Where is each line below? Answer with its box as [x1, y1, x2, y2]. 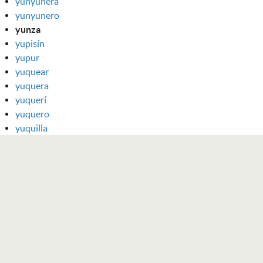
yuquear [15, 66, 49, 77]
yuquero [15, 108, 49, 119]
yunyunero [15, 9, 59, 21]
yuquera [15, 80, 49, 91]
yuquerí [15, 94, 46, 105]
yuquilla [15, 122, 48, 133]
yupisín [15, 38, 45, 49]
